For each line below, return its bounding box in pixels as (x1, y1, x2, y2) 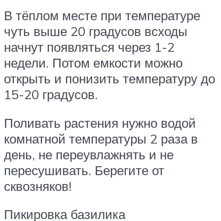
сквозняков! (4, 178, 72, 194)
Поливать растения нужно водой (4, 114, 196, 131)
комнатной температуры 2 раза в (4, 130, 198, 147)
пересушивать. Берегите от (4, 162, 164, 178)
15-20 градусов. (4, 86, 98, 103)
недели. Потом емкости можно (4, 55, 183, 71)
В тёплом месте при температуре (4, 7, 200, 24)
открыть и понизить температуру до (4, 71, 215, 87)
